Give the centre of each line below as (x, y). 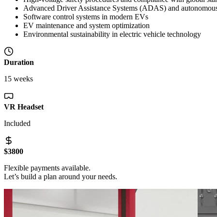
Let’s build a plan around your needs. (61, 177)
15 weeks (18, 79)
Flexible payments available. (47, 168)
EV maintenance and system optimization (86, 26)
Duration (19, 62)
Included (17, 124)
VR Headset (24, 107)
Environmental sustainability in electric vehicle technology (112, 34)
